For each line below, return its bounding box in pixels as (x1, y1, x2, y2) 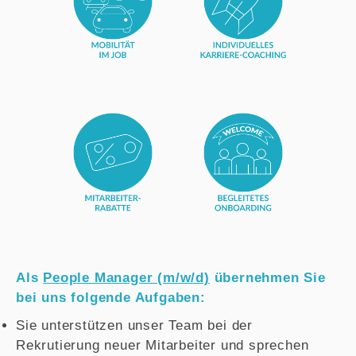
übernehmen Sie (209, 269, 326, 285)
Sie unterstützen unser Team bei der (16, 317, 253, 333)
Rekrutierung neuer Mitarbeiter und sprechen (16, 337, 309, 353)
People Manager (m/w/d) (43, 269, 210, 285)
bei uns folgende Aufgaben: (16, 289, 206, 305)
